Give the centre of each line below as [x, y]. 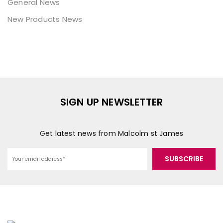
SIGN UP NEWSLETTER [111, 102]
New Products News [45, 19]
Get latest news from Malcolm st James [111, 134]
